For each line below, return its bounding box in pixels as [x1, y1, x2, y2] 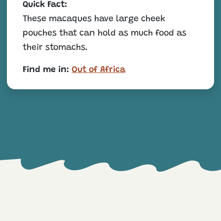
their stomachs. [23, 43, 88, 52]
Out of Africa [72, 65, 125, 74]
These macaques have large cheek [23, 14, 165, 24]
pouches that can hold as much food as [23, 29, 186, 38]
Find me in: [23, 65, 69, 74]
